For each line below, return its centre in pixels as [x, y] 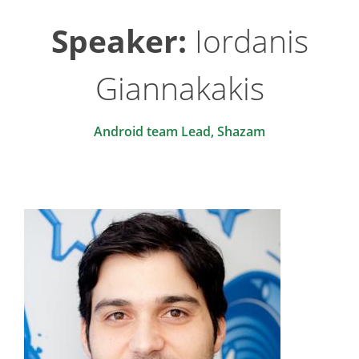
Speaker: [119, 41]
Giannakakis [179, 89]
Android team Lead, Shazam [179, 132]
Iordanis [247, 41]
